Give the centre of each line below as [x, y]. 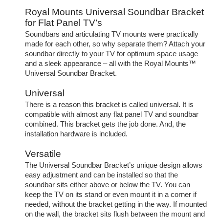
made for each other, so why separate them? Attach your [115, 44]
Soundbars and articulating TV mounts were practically [111, 34]
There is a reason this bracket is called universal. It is [109, 104]
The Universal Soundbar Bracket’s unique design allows [113, 165]
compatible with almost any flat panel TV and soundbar [111, 114]
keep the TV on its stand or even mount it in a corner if [110, 194]
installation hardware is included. [76, 134]
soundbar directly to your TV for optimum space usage [111, 54]
